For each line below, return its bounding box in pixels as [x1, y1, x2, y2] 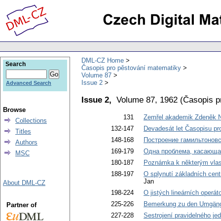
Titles [15, 128, 31, 135]
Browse [3, 106, 26, 113]
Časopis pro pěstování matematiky [81, 64, 181, 72]
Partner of [6, 201, 37, 209]
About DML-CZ [3, 179, 45, 186]
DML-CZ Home [81, 56, 124, 64]
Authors [15, 139, 37, 146]
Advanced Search [6, 80, 51, 86]
